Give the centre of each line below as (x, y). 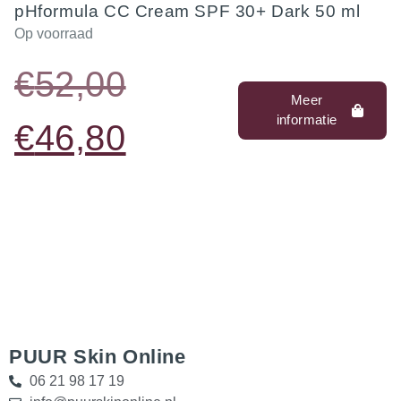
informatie (307, 120)
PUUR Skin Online (98, 356)
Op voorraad (54, 33)
